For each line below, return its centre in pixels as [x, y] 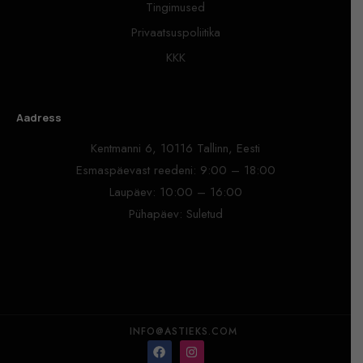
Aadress [39, 117]
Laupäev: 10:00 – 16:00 [175, 192]
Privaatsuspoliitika [175, 32]
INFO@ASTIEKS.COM [184, 331]
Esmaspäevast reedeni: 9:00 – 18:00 [175, 170]
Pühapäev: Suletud [175, 214]
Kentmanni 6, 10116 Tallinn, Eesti [175, 148]
